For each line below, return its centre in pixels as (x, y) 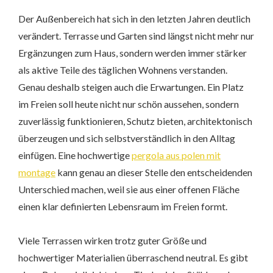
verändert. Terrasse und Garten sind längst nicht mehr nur (136, 36)
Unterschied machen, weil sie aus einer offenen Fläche (129, 190)
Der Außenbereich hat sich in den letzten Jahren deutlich (134, 19)
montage (37, 172)
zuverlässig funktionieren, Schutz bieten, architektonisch (135, 121)
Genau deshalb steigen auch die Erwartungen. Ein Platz (131, 87)
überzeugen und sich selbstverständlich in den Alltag (127, 138)
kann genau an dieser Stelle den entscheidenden (154, 172)
